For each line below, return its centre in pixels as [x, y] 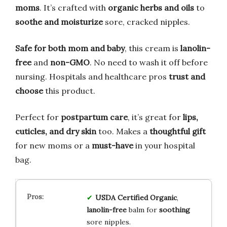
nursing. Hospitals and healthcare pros [92, 76]
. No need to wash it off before [149, 62]
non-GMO [70, 62]
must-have [112, 145]
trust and [187, 76]
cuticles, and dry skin [56, 131]
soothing [174, 210]
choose [29, 90]
